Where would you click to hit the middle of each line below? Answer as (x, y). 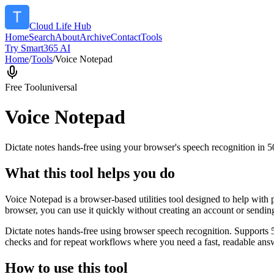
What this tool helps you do (90, 173)
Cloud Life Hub (60, 26)
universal (60, 87)
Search (42, 37)
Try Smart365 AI (38, 48)
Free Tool (24, 87)
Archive (95, 37)
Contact (126, 37)
